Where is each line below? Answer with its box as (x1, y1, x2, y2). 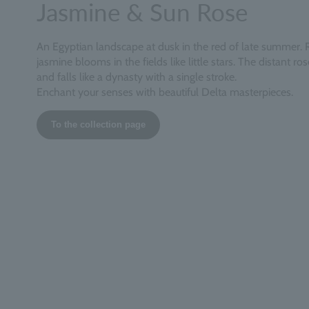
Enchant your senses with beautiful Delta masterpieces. (36, 85, 293, 99)
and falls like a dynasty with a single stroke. (36, 70, 237, 83)
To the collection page (50, 119, 146, 130)
